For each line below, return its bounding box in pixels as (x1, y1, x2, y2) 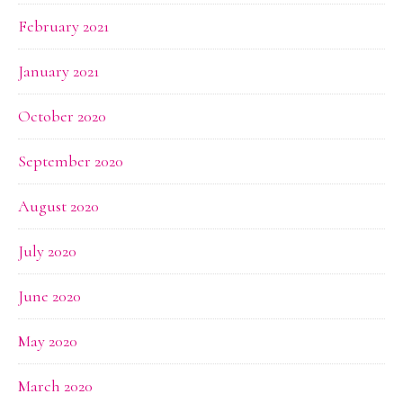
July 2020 (18, 241, 76, 261)
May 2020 (18, 331, 77, 351)
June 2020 (18, 286, 81, 306)
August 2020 (18, 196, 99, 216)
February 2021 (18, 16, 109, 36)
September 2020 (18, 151, 123, 171)
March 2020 (18, 376, 93, 396)
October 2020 (18, 106, 106, 126)
